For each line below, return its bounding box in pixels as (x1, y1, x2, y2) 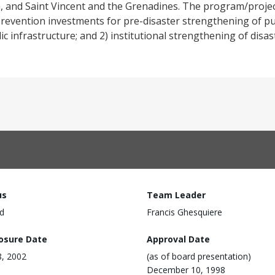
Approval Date (147, 233, 210, 245)
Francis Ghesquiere (147, 206, 222, 218)
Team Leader (147, 189, 206, 201)
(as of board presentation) (147, 250, 251, 262)
